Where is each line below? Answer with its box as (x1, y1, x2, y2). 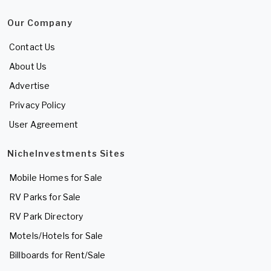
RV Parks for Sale (9, 191, 81, 202)
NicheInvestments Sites (7, 148, 125, 158)
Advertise (9, 80, 50, 91)
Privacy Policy (9, 99, 65, 110)
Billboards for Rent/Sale (9, 249, 106, 260)
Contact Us (9, 41, 56, 52)
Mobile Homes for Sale (9, 172, 102, 183)
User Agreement (9, 119, 78, 129)
